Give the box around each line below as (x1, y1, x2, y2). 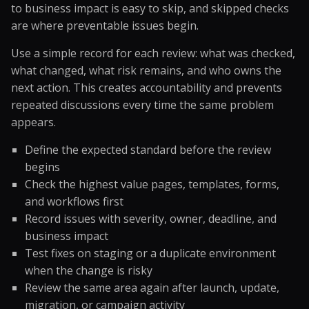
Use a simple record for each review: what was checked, (11, 46, 295, 61)
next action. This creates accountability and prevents (11, 80, 282, 95)
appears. (11, 114, 56, 130)
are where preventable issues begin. (11, 18, 199, 33)
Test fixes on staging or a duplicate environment (25, 246, 276, 261)
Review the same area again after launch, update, (25, 280, 279, 295)
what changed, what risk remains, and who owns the (11, 63, 281, 78)
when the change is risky (25, 263, 152, 278)
